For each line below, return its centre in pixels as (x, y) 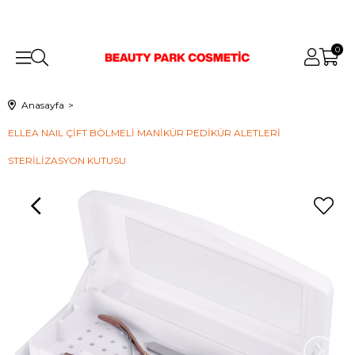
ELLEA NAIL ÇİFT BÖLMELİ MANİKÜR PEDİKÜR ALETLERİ (144, 133)
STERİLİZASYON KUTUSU (67, 160)
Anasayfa (43, 105)
